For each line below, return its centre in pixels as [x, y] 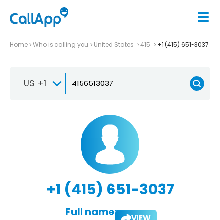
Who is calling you [61, 44]
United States [114, 44]
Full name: [91, 211]
